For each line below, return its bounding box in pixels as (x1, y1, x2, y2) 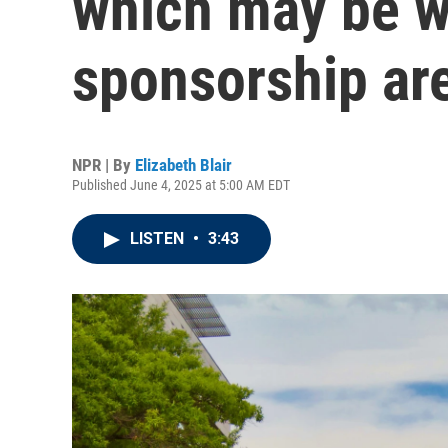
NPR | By (72, 155, 135, 175)
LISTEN (130, 229, 188, 248)
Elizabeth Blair (135, 155, 232, 175)
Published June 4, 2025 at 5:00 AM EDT (72, 177, 290, 193)
